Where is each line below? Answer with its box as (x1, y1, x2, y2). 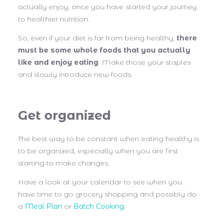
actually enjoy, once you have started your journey (18, 2, 197, 11)
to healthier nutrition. (18, 14, 91, 23)
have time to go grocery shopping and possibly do (18, 190, 197, 199)
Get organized (18, 107, 111, 123)
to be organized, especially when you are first (18, 146, 178, 156)
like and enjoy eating (18, 57, 98, 67)
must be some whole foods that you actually (18, 45, 190, 54)
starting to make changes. (18, 159, 109, 168)
